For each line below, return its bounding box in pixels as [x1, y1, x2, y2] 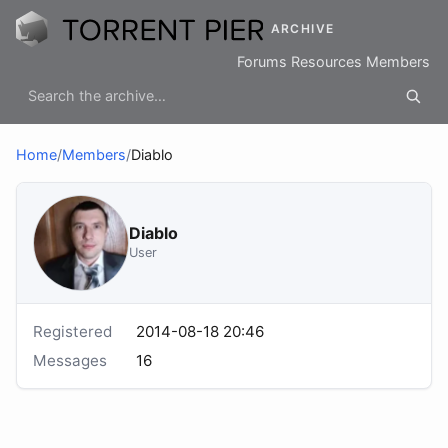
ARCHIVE [270, 21, 335, 37]
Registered [33, 322, 112, 342]
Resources [291, 53, 362, 71]
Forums [237, 53, 287, 71]
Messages [33, 350, 107, 370]
